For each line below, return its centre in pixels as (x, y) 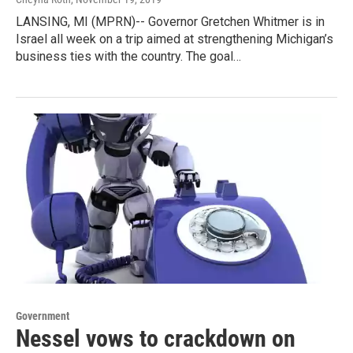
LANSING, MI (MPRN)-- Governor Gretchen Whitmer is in (170, 22)
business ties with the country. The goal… (128, 57)
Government (43, 316)
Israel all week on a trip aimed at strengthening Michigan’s (175, 39)
